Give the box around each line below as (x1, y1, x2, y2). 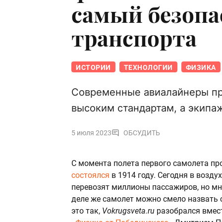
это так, (71, 206, 102, 216)
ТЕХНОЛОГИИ (123, 63, 173, 72)
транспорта (71, 23, 197, 53)
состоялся (71, 170, 110, 180)
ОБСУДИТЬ (123, 129, 160, 137)
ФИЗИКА (185, 63, 216, 72)
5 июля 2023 (71, 129, 111, 137)
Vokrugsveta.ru (102, 206, 157, 216)
